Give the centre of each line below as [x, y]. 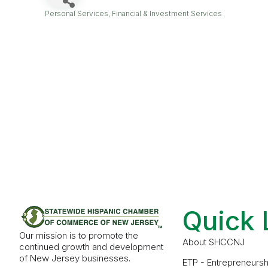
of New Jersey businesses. [75, 258]
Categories [71, 25]
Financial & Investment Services [167, 14]
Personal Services [77, 14]
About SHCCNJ [214, 242]
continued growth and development [91, 246]
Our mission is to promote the [79, 235]
